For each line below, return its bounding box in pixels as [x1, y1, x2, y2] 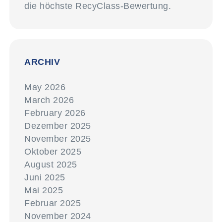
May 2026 [24, 82, 66, 92]
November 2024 [24, 211, 91, 221]
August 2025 [24, 160, 77, 169]
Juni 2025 [24, 172, 65, 182]
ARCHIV [24, 57, 60, 67]
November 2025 [24, 134, 91, 144]
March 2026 [24, 95, 74, 105]
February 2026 [24, 108, 86, 118]
